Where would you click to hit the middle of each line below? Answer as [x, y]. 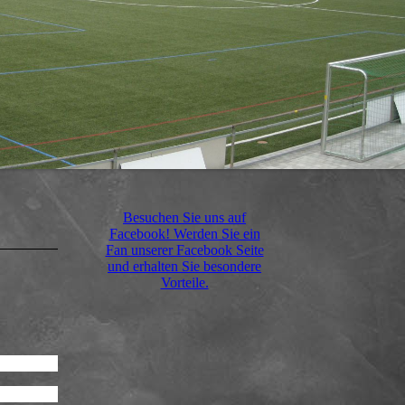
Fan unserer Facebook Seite [184, 250]
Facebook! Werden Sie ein [184, 234]
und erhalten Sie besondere [184, 266]
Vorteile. [184, 283]
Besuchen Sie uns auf [184, 217]
